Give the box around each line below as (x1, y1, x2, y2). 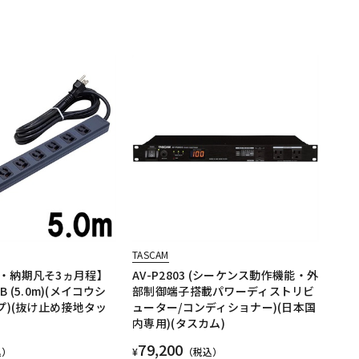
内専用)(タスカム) (132, 315, 225, 332)
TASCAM (132, 248, 169, 262)
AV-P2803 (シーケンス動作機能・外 (132, 267, 319, 284)
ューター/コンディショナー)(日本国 (132, 299, 317, 316)
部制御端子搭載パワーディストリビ (132, 283, 315, 300)
